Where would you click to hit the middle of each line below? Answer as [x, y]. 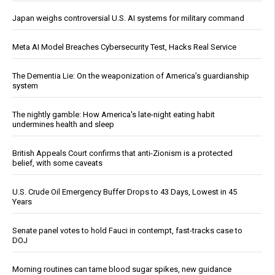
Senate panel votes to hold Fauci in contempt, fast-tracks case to [127, 231]
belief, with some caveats [57, 163]
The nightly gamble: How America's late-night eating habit [114, 115]
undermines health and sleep [63, 125]
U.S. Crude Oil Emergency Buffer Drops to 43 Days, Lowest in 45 [125, 192]
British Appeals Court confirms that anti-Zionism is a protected [122, 153]
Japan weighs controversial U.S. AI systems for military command [128, 18]
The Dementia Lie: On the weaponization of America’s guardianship [131, 76]
